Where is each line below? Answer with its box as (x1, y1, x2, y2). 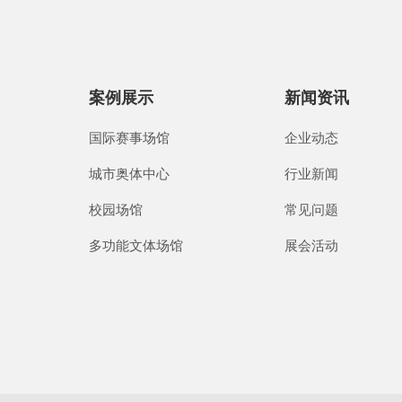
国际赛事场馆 (88, 130, 170, 146)
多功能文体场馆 (88, 238, 183, 254)
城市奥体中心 (88, 166, 170, 182)
